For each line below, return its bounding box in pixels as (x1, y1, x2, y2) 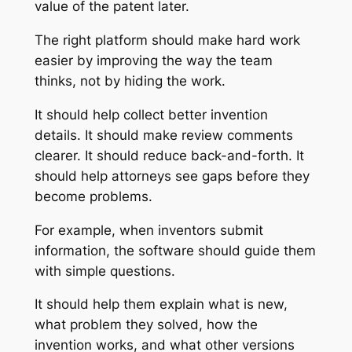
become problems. (34, 188, 152, 204)
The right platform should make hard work (34, 31, 300, 48)
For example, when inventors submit (34, 222, 263, 238)
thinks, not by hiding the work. (34, 72, 225, 89)
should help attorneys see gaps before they (34, 167, 310, 184)
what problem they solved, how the (34, 317, 258, 333)
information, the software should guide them (34, 242, 316, 258)
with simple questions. (34, 262, 175, 279)
